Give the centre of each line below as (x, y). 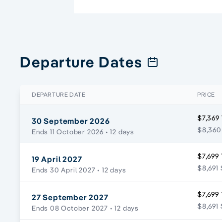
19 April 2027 (57, 159)
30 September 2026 (71, 121)
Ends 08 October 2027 (70, 208)
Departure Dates (81, 62)
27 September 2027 (70, 197)
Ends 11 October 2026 (68, 132)
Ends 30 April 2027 (64, 170)
